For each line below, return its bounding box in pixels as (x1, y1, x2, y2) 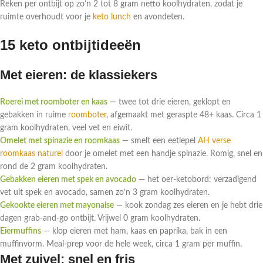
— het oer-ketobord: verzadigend (136, 176, 257, 184)
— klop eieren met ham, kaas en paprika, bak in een (41, 227, 227, 236)
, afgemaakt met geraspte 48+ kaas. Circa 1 (106, 111, 261, 120)
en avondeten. (131, 13, 184, 22)
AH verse (198, 137, 231, 146)
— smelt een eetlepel (120, 137, 198, 146)
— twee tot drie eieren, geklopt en (107, 98, 231, 107)
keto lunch (93, 13, 131, 22)
